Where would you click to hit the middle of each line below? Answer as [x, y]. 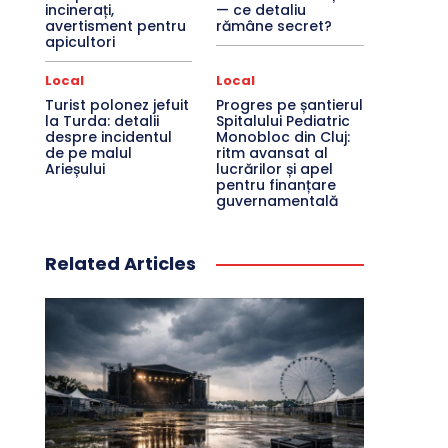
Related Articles [120, 263]
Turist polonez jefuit [116, 105]
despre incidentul [108, 137]
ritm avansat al [272, 153]
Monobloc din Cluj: [283, 137]
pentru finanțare [276, 185]
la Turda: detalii [101, 121]
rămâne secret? [274, 26]
